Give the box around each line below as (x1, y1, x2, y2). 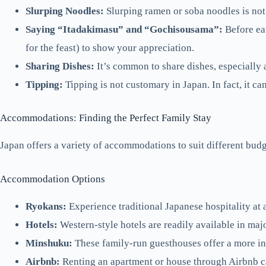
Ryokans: (25, 200, 66, 212)
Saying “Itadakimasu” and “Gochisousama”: (25, 23, 223, 35)
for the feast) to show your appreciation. (25, 42, 194, 53)
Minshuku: (25, 237, 72, 249)
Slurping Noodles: (25, 5, 104, 17)
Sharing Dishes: (25, 60, 94, 72)
